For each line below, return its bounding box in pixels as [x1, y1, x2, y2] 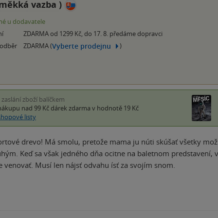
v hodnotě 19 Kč [91, 104, 139, 113]
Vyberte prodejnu [52, 41, 111, 51]
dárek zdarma [51, 104, 91, 113]
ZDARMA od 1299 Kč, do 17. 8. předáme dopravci [23, 29, 163, 38]
